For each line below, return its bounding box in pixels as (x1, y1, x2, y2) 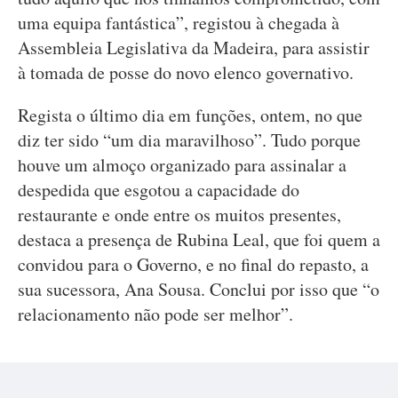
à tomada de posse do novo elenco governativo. (18, 60, 354, 84)
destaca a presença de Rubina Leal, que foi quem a (18, 227, 380, 251)
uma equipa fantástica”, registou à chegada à (18, 11, 339, 35)
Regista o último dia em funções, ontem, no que (18, 103, 362, 127)
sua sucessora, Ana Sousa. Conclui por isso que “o (18, 277, 379, 301)
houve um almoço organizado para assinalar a (18, 153, 346, 177)
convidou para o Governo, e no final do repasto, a (18, 252, 369, 276)
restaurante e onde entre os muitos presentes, (18, 203, 341, 227)
